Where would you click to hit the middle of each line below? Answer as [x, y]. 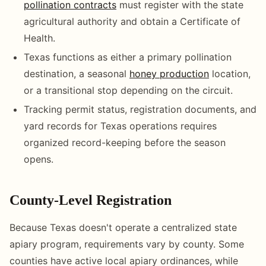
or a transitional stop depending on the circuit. [128, 90]
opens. [39, 159]
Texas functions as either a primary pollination [128, 57]
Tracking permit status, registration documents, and [140, 109]
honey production [169, 73]
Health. [39, 38]
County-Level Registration [91, 200]
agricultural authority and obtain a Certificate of [132, 21]
